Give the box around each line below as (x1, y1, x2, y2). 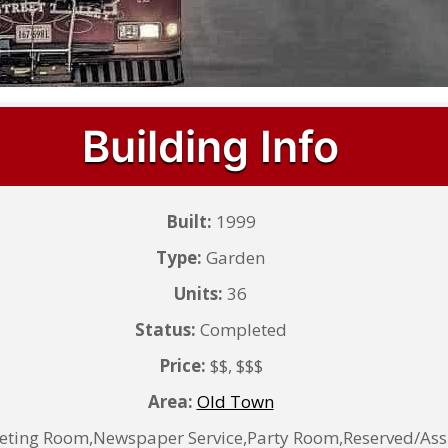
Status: (134, 318, 196, 341)
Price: (158, 354, 206, 377)
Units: (174, 282, 224, 305)
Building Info (82, 120, 340, 172)
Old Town (196, 390, 274, 413)
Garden (202, 246, 266, 269)
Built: (165, 210, 212, 233)
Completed (195, 318, 287, 341)
